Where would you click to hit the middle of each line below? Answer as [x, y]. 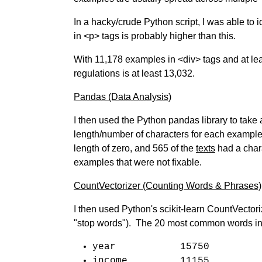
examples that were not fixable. [138, 162]
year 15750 [151, 247]
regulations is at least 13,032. [134, 73]
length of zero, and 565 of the [135, 148]
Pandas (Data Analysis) [123, 97]
